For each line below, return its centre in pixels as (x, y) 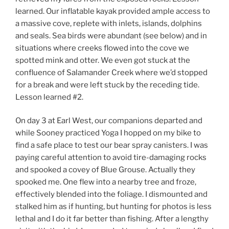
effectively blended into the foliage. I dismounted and (111, 194)
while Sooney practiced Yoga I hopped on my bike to (108, 133)
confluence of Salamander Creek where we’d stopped (111, 72)
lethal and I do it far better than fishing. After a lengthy (112, 219)
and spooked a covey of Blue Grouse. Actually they (105, 170)
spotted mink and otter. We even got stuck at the (103, 60)
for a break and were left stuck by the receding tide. (107, 85)
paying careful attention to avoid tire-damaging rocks (111, 158)
